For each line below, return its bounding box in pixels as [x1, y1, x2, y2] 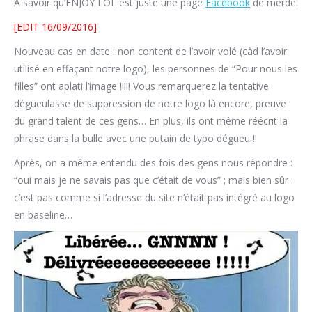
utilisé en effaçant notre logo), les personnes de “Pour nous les [14, 61, 297, 75]
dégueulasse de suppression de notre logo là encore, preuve [14, 96, 286, 110]
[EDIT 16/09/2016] [14, 19, 97, 33]
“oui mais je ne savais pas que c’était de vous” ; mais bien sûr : [14, 173, 293, 187]
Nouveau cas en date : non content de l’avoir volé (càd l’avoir [14, 44, 287, 58]
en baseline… [14, 208, 72, 221]
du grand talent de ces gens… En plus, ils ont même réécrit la [14, 114, 288, 127]
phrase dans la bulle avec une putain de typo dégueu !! [14, 131, 257, 145]
